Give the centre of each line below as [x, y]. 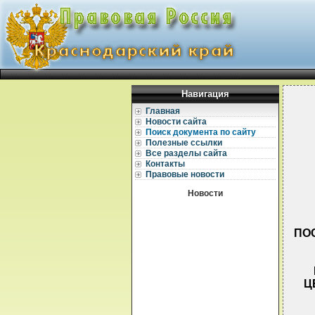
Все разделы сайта [186, 153]
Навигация [205, 94]
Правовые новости [185, 174]
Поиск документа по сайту [201, 132]
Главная [163, 111]
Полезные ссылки [184, 143]
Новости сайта [176, 122]
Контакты [165, 164]
